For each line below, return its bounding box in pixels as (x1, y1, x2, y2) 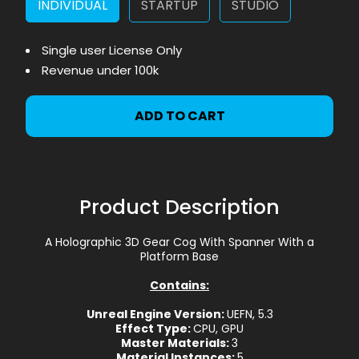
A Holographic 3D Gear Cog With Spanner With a (45, 233, 314, 250)
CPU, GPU (193, 320, 244, 337)
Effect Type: (115, 320, 193, 337)
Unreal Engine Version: (86, 305, 227, 322)
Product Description (79, 192, 280, 221)
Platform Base (140, 248, 219, 264)
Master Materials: (121, 334, 232, 351)
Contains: (150, 276, 209, 293)
